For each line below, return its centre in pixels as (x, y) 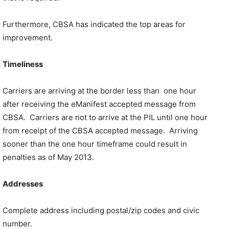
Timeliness (23, 64)
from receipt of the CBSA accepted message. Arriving (100, 131)
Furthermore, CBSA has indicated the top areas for (94, 24)
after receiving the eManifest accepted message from (99, 104)
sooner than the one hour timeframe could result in (95, 144)
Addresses (23, 184)
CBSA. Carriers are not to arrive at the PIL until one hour (105, 117)
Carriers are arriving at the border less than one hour (99, 91)
